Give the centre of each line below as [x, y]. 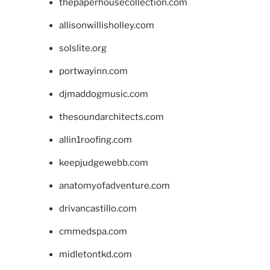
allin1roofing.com [95, 140]
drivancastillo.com [98, 208]
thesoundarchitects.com [111, 117]
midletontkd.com [95, 254]
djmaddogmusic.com [103, 94]
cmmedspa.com [93, 231]
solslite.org [83, 48]
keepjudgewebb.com [103, 162]
